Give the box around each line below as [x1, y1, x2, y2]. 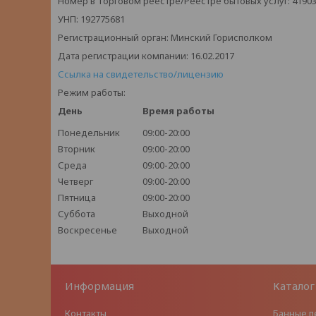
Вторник [58, 142, 95, 155]
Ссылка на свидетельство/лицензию [58, 68, 224, 80]
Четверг [58, 175, 93, 188]
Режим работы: [58, 86, 126, 99]
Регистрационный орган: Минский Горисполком [58, 31, 272, 44]
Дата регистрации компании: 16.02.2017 [58, 49, 234, 62]
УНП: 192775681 [58, 13, 125, 25]
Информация [65, 279, 135, 293]
